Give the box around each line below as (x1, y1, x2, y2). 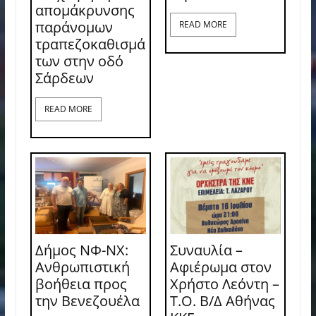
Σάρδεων (35, 68, 94, 88)
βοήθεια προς (35, 274, 127, 294)
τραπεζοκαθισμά (35, 35, 145, 54)
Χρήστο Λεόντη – (169, 274, 279, 294)
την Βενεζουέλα (35, 291, 140, 311)
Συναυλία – (169, 241, 243, 260)
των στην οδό (35, 51, 123, 71)
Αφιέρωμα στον (169, 257, 272, 277)
